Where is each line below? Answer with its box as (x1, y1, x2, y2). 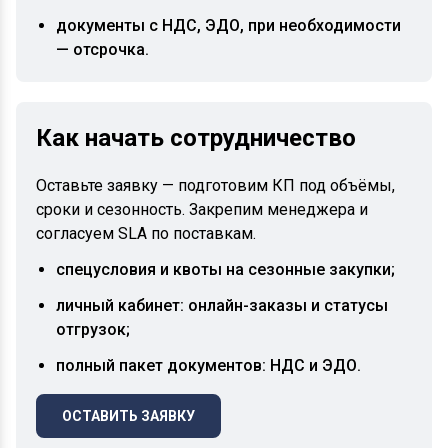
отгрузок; (56, 320, 130, 339)
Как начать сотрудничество (36, 124, 356, 152)
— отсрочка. (56, 40, 149, 59)
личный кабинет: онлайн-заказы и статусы (56, 296, 388, 315)
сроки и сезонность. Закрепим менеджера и (36, 200, 368, 219)
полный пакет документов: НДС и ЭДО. (56, 356, 361, 375)
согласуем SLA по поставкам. (36, 224, 256, 243)
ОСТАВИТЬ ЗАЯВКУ (62, 408, 195, 424)
